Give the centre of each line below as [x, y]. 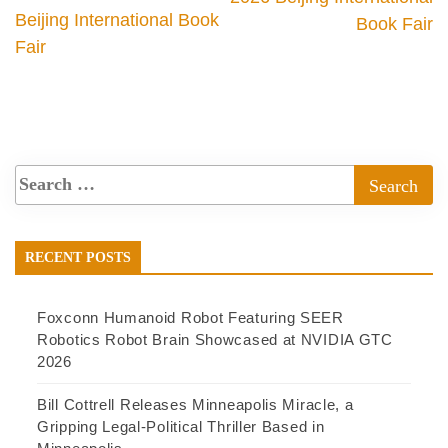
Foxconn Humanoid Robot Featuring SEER [190, 317]
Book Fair [394, 23]
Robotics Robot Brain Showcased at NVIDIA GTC [215, 339]
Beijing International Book [117, 19]
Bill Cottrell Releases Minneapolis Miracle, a [195, 404]
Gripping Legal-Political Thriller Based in [181, 426]
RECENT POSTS [78, 257]
